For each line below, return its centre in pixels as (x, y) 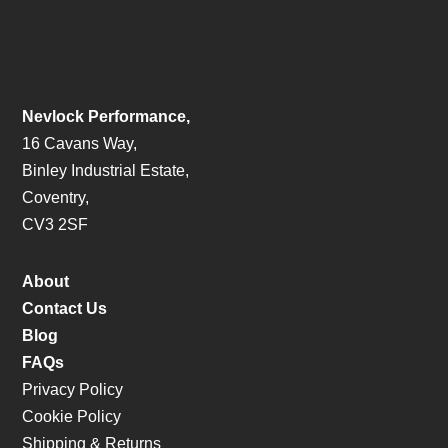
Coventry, (56, 197)
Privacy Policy (73, 389)
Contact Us (65, 308)
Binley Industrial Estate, (106, 170)
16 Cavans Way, (80, 143)
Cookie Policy (72, 416)
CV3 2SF (55, 224)
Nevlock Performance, (106, 116)
